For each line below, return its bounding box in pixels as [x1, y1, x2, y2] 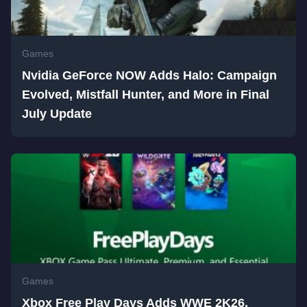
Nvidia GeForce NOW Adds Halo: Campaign [22, 68, 277, 82]
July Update [22, 106, 92, 121]
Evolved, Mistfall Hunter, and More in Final [22, 87, 269, 101]
